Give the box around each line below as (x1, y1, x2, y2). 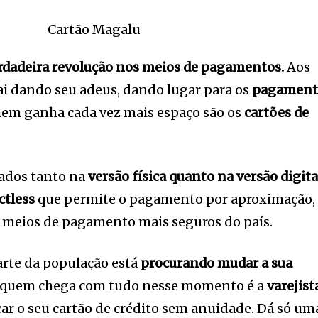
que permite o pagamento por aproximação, (35, 191, 316, 208)
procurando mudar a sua (141, 255, 293, 272)
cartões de (244, 104, 309, 121)
